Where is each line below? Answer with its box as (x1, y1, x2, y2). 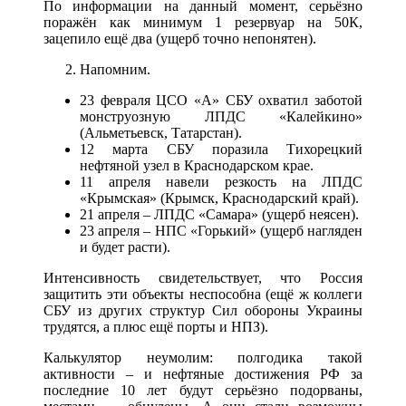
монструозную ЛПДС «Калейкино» (80, 108, 362, 124)
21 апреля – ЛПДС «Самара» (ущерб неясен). (80, 206, 359, 222)
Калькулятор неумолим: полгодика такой (43, 349, 362, 365)
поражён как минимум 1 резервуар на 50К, (43, 14, 362, 30)
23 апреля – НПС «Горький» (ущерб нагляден (80, 222, 362, 238)
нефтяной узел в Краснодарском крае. (80, 157, 314, 173)
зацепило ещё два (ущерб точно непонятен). (43, 30, 316, 46)
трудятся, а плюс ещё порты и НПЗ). (43, 318, 268, 334)
